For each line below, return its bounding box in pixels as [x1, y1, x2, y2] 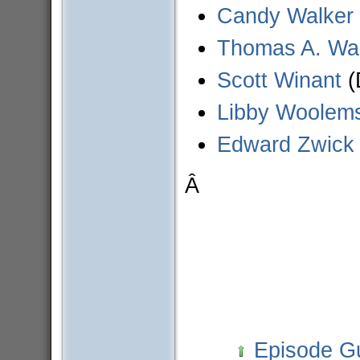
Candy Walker [216, 3, 354, 29]
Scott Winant [216, 67, 342, 93]
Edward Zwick [216, 132, 354, 157]
